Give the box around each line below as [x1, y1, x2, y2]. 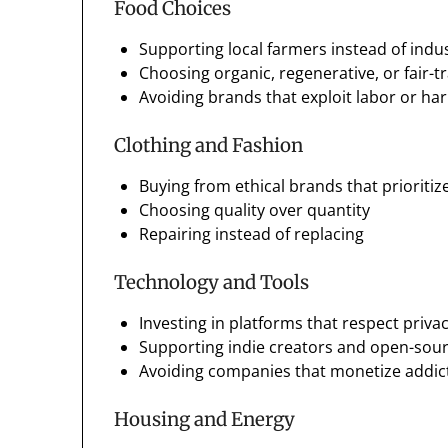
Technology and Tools [114, 271, 310, 295]
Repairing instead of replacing [139, 223, 365, 246]
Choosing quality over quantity [139, 199, 371, 222]
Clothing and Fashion [114, 134, 304, 158]
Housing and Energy [114, 408, 296, 432]
